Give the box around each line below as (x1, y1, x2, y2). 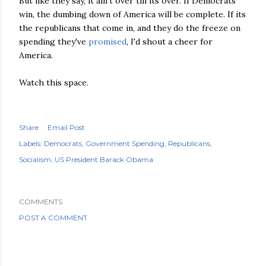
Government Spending (85, 139, 164, 148)
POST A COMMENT (19, 213, 87, 222)
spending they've (19, 36, 88, 47)
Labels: (19, 139, 42, 148)
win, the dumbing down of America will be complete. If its (19, 9, 246, 20)
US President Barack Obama (55, 155, 153, 164)
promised (88, 36, 126, 47)
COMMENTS (19, 197, 62, 206)
